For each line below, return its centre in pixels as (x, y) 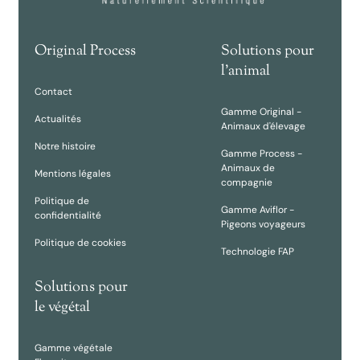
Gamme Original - (261, 111)
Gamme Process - (261, 153)
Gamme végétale (74, 348)
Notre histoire (65, 146)
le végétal (62, 307)
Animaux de (247, 168)
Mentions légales (73, 173)
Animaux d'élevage (263, 126)
